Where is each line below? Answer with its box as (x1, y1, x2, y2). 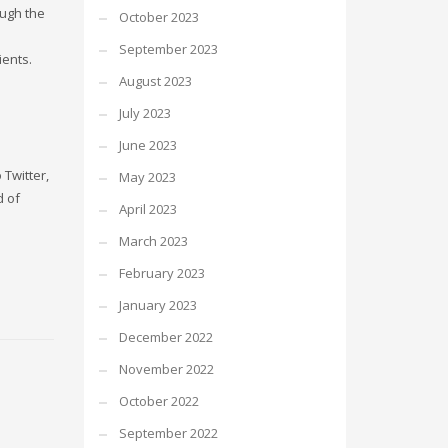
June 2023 (118, 136, 177, 154)
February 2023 (118, 264, 205, 282)
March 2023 (118, 232, 188, 250)
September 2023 (118, 40, 218, 58)
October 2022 (118, 392, 199, 410)
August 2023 (118, 72, 192, 90)
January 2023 (118, 296, 197, 314)
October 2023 (118, 8, 199, 26)
